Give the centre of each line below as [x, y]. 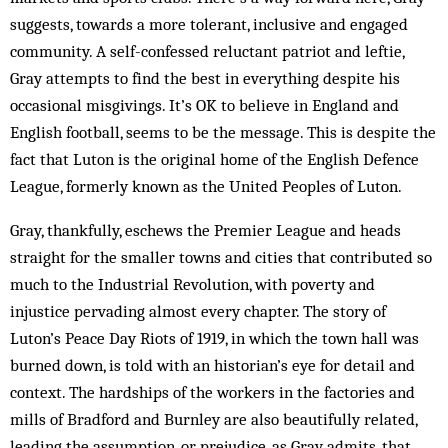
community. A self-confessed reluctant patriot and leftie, [207, 51]
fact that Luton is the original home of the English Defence [214, 159]
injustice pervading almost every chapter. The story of [198, 311]
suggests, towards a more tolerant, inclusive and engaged [209, 24]
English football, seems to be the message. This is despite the [223, 132]
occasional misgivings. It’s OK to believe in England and [204, 105]
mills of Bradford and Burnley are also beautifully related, [213, 419]
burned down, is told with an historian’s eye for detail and [212, 365]
